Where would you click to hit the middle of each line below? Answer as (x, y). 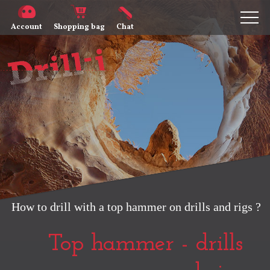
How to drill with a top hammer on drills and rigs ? (136, 207)
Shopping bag (79, 27)
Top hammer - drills (146, 244)
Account (27, 27)
